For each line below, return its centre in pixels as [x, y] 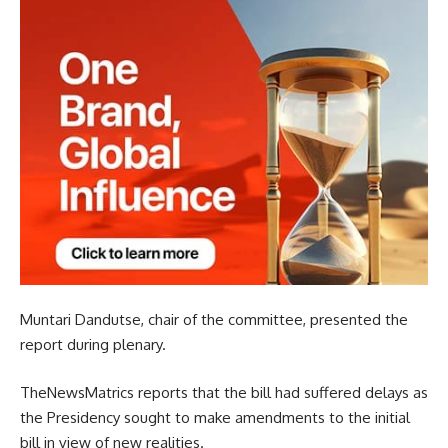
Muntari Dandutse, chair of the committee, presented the [214, 320]
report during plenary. [93, 345]
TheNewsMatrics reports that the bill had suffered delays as [224, 392]
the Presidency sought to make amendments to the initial [215, 417]
